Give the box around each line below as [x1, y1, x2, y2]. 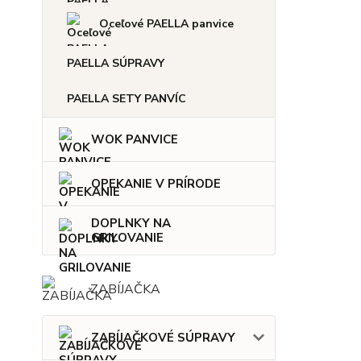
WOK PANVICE [91, 131, 178, 148]
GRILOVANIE [91, 230, 164, 247]
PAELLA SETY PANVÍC [67, 91, 186, 107]
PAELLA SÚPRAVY [67, 56, 164, 72]
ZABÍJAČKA [90, 280, 160, 299]
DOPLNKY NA [91, 215, 171, 232]
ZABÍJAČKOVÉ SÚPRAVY [91, 330, 235, 346]
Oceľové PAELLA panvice [99, 16, 234, 32]
